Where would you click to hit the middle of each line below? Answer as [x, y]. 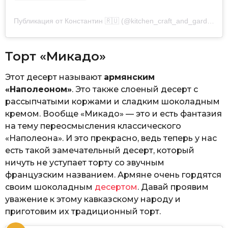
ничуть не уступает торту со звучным [85, 162]
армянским [129, 77]
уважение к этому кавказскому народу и [93, 199]
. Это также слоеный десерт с [135, 89]
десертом [116, 187]
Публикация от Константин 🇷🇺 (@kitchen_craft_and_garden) [211, 21]
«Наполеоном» [38, 89]
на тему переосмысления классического [93, 126]
